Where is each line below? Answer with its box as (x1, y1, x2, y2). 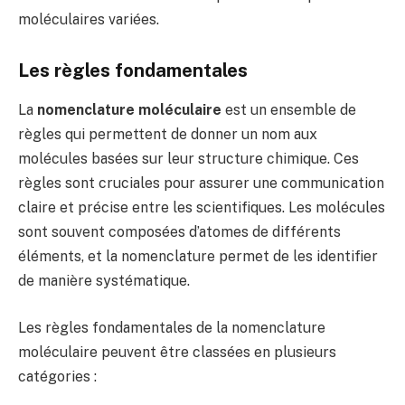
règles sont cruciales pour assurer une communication (18, 174, 384, 193)
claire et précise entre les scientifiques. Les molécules (18, 199, 385, 217)
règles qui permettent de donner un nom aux (18, 126, 317, 144)
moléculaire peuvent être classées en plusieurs (18, 344, 336, 361)
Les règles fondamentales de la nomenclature (18, 319, 325, 336)
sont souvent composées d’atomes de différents (18, 223, 341, 241)
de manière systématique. (18, 272, 190, 290)
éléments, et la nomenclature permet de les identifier (18, 248, 378, 266)
